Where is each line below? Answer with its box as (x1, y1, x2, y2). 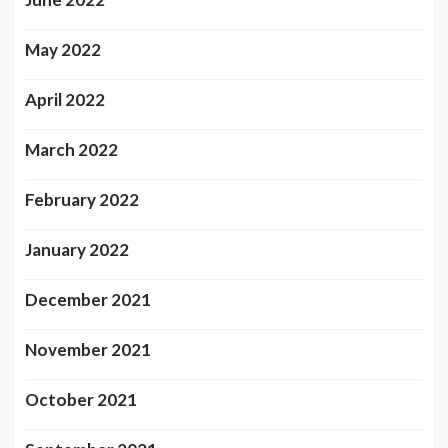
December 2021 (25, 288, 151, 310)
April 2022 (25, 88, 105, 110)
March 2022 (25, 138, 118, 160)
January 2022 (25, 238, 129, 260)
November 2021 (25, 338, 151, 360)
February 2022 (25, 188, 139, 210)
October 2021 (25, 388, 137, 410)
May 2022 (25, 38, 101, 60)
